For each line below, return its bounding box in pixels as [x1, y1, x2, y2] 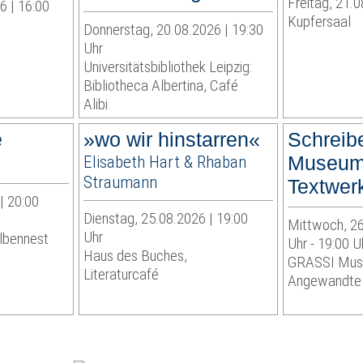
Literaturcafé [83, 265, 160, 284]
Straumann [83, 172, 158, 193]
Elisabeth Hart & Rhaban [83, 152, 247, 173]
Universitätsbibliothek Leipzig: [83, 58, 253, 77]
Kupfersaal [287, 12, 351, 32]
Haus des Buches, [83, 246, 188, 266]
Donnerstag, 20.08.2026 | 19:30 [83, 20, 264, 40]
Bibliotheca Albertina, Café [83, 76, 239, 96]
